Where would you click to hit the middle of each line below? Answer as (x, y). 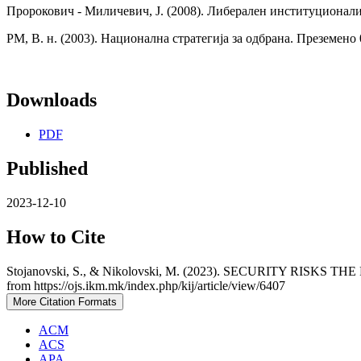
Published (47, 168)
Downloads (52, 100)
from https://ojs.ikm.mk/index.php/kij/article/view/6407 (146, 285)
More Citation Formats (65, 301)
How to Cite (56, 237)
